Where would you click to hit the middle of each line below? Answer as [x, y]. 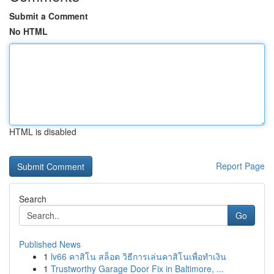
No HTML [28, 31]
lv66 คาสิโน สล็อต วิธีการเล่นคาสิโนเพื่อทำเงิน [139, 256]
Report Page [240, 166]
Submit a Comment [49, 16]
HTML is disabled [43, 131]
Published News [50, 244]
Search [33, 199]
